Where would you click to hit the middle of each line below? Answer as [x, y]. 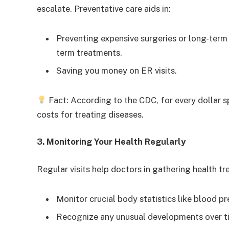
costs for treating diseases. [91, 114]
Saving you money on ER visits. [117, 70]
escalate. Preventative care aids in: [104, 8]
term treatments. [89, 52]
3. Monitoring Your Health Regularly [111, 142]
